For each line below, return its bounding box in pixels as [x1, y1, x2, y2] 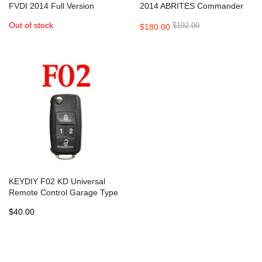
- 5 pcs [9, 198, 34, 208]
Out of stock [9, 20, 53, 30]
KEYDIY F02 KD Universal [9, 176, 105, 186]
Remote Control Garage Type [9, 187, 118, 197]
